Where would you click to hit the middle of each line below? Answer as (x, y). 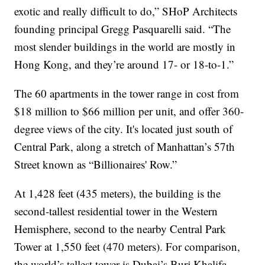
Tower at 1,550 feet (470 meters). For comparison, (127, 246)
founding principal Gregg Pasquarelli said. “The (123, 28)
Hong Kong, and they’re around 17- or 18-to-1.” (124, 64)
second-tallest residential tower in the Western (116, 211)
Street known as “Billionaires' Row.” (96, 164)
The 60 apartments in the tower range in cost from (127, 93)
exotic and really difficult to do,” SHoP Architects (126, 11)
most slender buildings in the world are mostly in (125, 46)
